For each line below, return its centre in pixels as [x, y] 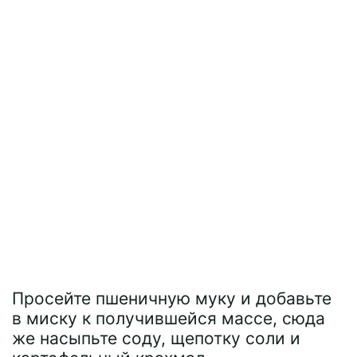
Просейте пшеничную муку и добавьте [172, 298]
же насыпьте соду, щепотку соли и [156, 338]
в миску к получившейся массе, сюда [169, 318]
